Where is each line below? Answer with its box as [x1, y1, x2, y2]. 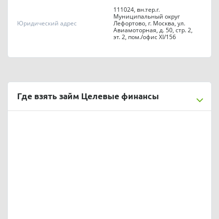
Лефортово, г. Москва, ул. [113, 19, 186, 27]
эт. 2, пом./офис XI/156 [113, 32, 176, 41]
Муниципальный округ [113, 12, 180, 21]
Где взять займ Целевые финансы [17, 91, 159, 101]
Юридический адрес [17, 19, 77, 27]
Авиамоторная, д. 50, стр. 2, [113, 25, 193, 34]
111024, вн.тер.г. [113, 5, 160, 14]
